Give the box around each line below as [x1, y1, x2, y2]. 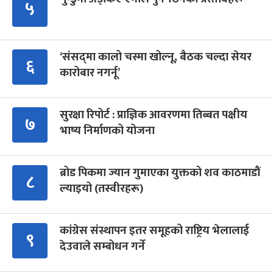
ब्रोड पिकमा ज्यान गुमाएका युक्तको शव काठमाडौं [60, 163, 260, 182]
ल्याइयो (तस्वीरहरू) [60, 179, 143, 198]
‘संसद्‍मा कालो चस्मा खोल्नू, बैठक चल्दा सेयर [60, 47, 252, 66]
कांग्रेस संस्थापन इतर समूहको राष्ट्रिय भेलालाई [60, 221, 249, 240]
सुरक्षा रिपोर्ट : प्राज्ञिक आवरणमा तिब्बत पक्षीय [60, 105, 247, 124]
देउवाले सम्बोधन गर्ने [60, 236, 145, 256]
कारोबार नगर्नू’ [60, 63, 120, 82]
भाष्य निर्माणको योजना [60, 121, 155, 140]
